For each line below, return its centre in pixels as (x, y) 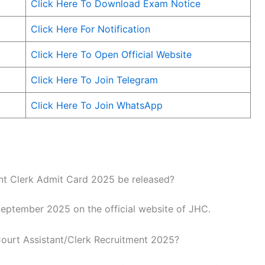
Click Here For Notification (91, 29)
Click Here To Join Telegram (94, 80)
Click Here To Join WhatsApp (97, 106)
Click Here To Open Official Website (111, 55)
